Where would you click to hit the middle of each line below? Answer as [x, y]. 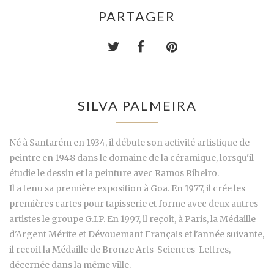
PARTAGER [137, 16]
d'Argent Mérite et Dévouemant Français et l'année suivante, [137, 234]
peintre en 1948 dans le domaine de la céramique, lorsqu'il [131, 157]
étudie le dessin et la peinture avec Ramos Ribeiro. [114, 173]
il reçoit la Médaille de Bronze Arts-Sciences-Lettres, [120, 249]
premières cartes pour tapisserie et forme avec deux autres [134, 203]
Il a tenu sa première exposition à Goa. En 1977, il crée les [127, 188]
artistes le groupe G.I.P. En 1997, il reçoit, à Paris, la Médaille [132, 219]
